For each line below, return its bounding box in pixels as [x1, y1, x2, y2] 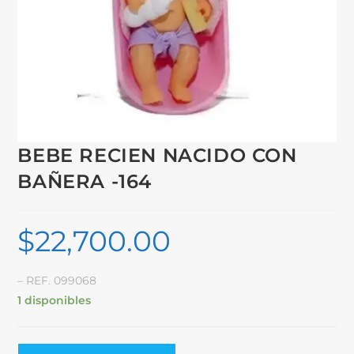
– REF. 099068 [17, 273, 97, 288]
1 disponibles [17, 292, 92, 307]
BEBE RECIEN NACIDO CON [17, 143, 297, 167]
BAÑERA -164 [17, 169, 153, 193]
